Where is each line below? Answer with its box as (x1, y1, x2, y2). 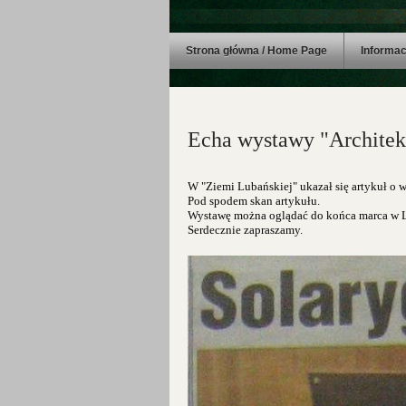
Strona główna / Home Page (186, 44, 327, 57)
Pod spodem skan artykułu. (188, 194, 320, 208)
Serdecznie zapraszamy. (188, 223, 303, 237)
